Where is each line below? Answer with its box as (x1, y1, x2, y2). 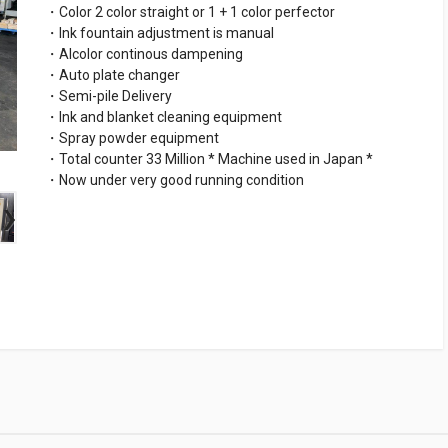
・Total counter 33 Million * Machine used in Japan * (45, 150, 373, 167)
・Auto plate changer (45, 66, 180, 83)
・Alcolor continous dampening (45, 45, 243, 62)
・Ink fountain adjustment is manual (45, 24, 274, 41)
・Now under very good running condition (45, 171, 304, 188)
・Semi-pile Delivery (45, 87, 172, 104)
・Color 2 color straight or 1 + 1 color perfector (45, 3, 335, 20)
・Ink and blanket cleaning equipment (45, 108, 282, 125)
